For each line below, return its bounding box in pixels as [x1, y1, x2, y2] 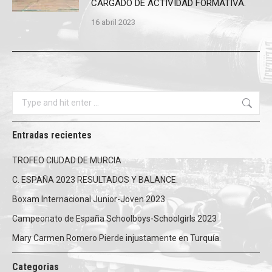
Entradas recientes [12, 129, 92, 141]
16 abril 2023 [91, 18, 135, 27]
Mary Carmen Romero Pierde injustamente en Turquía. [12, 233, 221, 243]
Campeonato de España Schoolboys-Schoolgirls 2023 [12, 214, 217, 224]
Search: [12, 93, 41, 104]
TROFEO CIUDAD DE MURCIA [12, 155, 121, 166]
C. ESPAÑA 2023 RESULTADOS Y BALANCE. [12, 175, 178, 185]
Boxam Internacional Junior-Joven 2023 [12, 194, 165, 205]
